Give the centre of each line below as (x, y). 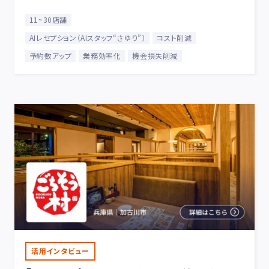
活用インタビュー (60, 251)
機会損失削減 (155, 55)
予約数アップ (50, 55)
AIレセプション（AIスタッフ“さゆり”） (87, 37)
